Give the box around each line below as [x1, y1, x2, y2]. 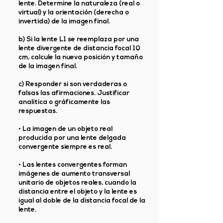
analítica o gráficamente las [18, 99, 110, 106]
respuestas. [18, 108, 57, 114]
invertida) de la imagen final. [18, 18, 110, 25]
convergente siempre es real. [18, 144, 112, 150]
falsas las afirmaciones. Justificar [18, 90, 129, 97]
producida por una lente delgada [18, 135, 126, 141]
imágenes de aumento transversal [18, 171, 130, 177]
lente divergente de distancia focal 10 [18, 45, 140, 52]
